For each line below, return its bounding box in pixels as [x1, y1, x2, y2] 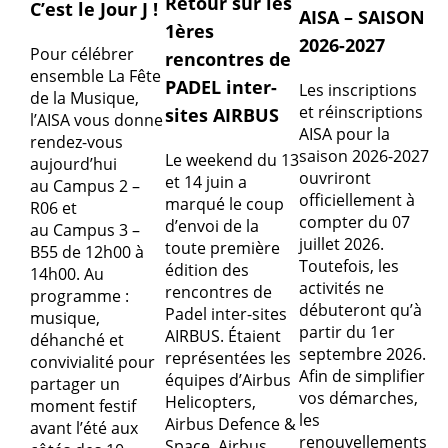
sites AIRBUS [164, 103, 279, 128]
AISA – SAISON [299, 5, 426, 30]
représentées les [164, 347, 291, 370]
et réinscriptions [299, 101, 424, 124]
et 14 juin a [164, 171, 247, 194]
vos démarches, [299, 387, 419, 410]
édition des [164, 259, 249, 282]
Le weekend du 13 [164, 149, 299, 172]
